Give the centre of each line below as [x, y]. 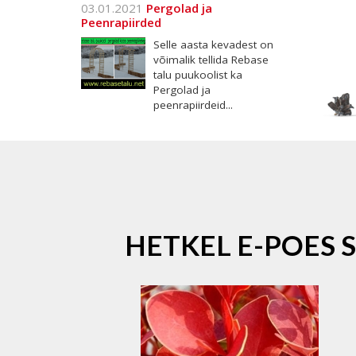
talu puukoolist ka [197, 75]
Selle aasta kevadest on [213, 44]
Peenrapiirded [121, 22]
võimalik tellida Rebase [211, 60]
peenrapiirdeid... [193, 105]
